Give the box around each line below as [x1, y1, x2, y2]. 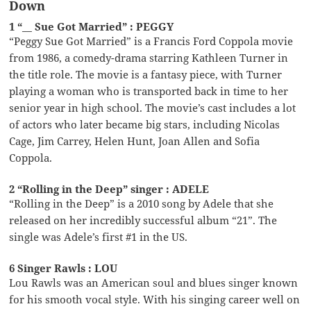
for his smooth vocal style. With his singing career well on [9, 292, 301, 306]
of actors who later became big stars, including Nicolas [9, 117, 280, 131]
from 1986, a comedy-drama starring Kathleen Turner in [9, 50, 289, 65]
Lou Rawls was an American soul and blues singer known [9, 275, 299, 289]
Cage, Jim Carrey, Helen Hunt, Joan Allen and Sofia [9, 133, 260, 148]
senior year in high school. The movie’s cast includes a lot [9, 100, 296, 115]
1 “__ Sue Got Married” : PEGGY [9, 19, 174, 33]
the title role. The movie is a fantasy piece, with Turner [9, 67, 283, 81]
